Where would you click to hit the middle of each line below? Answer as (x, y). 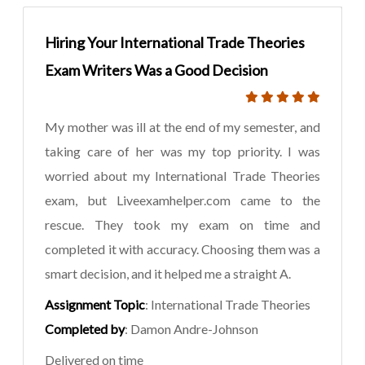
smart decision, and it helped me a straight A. (168, 274)
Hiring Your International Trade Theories (175, 43)
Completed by (85, 329)
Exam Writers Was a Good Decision (156, 70)
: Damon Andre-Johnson (191, 329)
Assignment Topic (95, 305)
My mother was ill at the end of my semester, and (182, 127)
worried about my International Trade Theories (182, 176)
